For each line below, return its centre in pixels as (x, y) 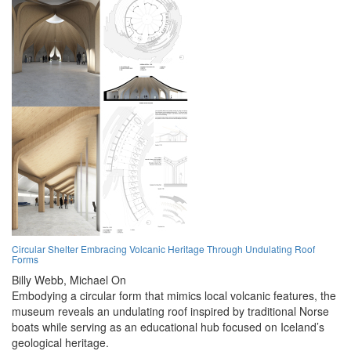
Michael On (98, 280)
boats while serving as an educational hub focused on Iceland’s (168, 327)
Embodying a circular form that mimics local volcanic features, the (174, 296)
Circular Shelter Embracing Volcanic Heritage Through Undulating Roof (163, 249)
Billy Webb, (39, 280)
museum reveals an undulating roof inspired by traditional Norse (170, 311)
